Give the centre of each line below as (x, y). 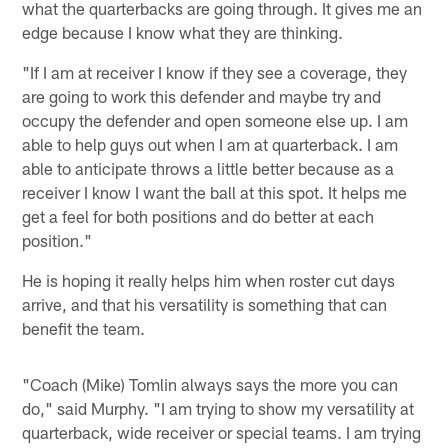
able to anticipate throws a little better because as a (208, 167)
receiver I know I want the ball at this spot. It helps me (215, 191)
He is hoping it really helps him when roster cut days (209, 279)
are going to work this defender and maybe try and (202, 95)
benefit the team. (84, 327)
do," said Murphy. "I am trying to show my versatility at (218, 407)
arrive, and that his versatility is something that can (205, 303)
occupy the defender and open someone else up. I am (215, 119)
